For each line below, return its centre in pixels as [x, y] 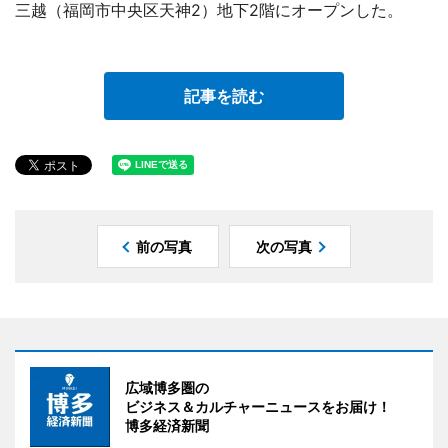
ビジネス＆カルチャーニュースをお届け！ [258, 407]
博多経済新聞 [167, 426]
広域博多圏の [167, 388]
